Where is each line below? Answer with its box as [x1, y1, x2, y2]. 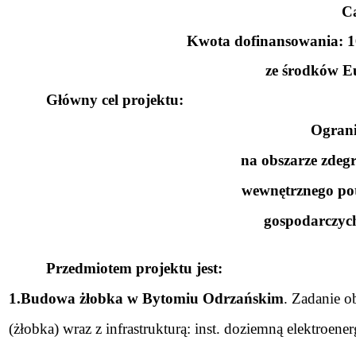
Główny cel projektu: [46, 91, 184, 109]
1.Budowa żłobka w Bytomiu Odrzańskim [9, 290, 284, 308]
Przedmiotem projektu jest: [46, 260, 223, 277]
